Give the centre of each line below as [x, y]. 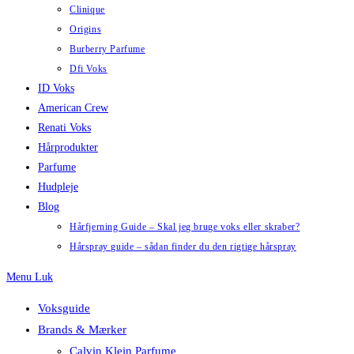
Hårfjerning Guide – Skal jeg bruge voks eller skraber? [185, 227]
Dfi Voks [88, 69]
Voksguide [64, 308]
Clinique [87, 9]
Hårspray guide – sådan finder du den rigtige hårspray [183, 247]
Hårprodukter [68, 147]
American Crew [73, 108]
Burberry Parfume [107, 49]
